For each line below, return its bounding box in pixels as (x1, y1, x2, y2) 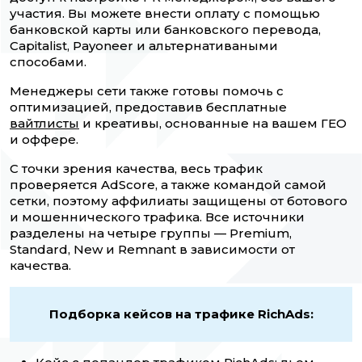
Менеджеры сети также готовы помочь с (10, 83, 284, 99)
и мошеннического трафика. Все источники (10, 209, 305, 225)
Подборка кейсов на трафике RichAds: (48, 306, 314, 322)
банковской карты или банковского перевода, (10, 22, 321, 38)
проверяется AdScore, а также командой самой (10, 177, 326, 193)
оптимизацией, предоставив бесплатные (10, 99, 287, 116)
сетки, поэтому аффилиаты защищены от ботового (10, 193, 347, 209)
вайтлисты (10, 116, 79, 132)
